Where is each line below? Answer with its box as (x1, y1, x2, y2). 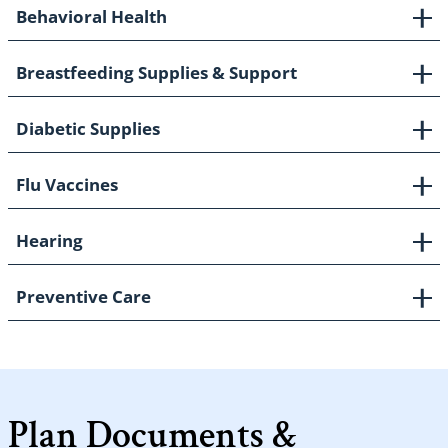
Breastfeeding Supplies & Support (16, 61, 297, 85)
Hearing (16, 229, 83, 253)
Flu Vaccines (16, 173, 118, 197)
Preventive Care (16, 285, 151, 309)
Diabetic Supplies (16, 117, 160, 141)
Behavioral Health (16, 5, 167, 29)
